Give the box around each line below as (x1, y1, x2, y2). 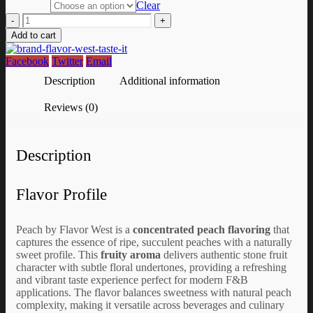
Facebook (6, 54, 49, 67)
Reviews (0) (44, 101, 98, 113)
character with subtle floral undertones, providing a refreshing (16, 261, 286, 273)
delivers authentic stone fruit (161, 248, 287, 261)
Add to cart (11, 29, 56, 41)
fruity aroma (101, 248, 161, 261)
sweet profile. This (16, 248, 101, 261)
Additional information (119, 74, 220, 87)
